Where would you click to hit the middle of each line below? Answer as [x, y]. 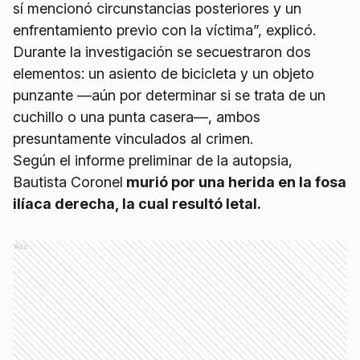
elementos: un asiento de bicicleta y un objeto [164, 74]
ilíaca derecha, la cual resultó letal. [137, 204]
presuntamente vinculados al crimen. [133, 139]
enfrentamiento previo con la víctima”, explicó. [164, 30]
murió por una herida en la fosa [235, 182]
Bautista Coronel [68, 182]
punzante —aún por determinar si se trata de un [169, 95]
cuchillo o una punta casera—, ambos [137, 117]
